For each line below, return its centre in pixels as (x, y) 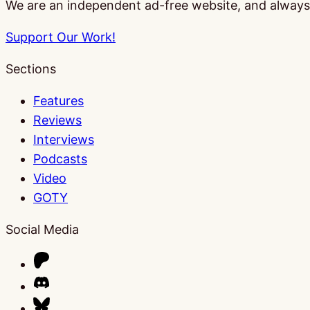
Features (58, 100)
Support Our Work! (61, 37)
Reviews (57, 120)
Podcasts (60, 158)
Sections (31, 69)
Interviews (64, 139)
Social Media (42, 229)
